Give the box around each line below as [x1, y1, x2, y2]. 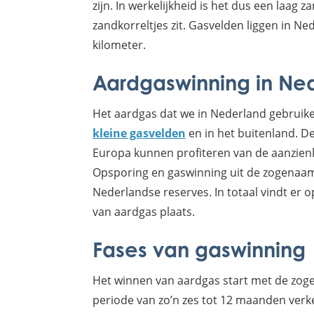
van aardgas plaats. [93, 204, 195, 219]
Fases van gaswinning [93, 237, 306, 263]
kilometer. [93, 37, 146, 53]
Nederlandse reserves [93, 184, 209, 200]
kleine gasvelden [93, 125, 186, 142]
